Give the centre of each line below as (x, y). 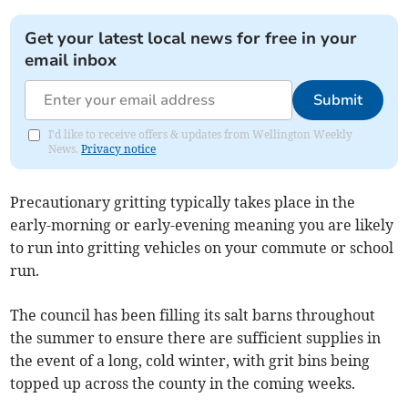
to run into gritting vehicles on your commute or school (202, 247)
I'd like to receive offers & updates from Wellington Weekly (201, 134)
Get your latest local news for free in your (191, 38)
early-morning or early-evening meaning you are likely (202, 224)
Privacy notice (119, 148)
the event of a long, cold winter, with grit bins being (190, 360)
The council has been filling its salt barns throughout (193, 315)
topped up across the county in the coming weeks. (183, 383)
